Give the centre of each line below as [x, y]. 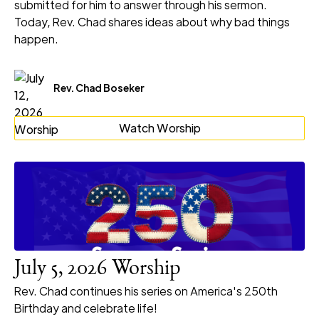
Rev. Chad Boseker [99, 87]
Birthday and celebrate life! [86, 308]
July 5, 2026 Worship [98, 270]
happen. [36, 39]
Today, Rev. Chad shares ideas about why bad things [152, 22]
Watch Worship [159, 128]
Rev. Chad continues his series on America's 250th [146, 291]
